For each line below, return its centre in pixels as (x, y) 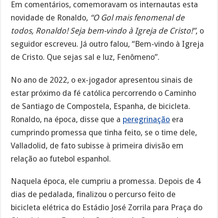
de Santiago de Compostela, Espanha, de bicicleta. (101, 106)
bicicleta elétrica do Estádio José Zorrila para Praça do (107, 208)
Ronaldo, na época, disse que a (67, 119)
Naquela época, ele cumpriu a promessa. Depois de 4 (106, 182)
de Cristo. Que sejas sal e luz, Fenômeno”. (85, 57)
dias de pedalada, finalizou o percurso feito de (93, 195)
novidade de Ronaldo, (51, 18)
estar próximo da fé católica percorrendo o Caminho (104, 93)
